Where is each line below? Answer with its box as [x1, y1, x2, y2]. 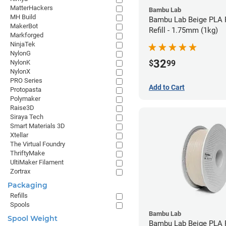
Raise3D [10, 104, 34, 111]
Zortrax [10, 167, 30, 175]
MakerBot [10, 22, 38, 30]
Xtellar [10, 131, 28, 139]
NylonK [10, 59, 30, 66]
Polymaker [10, 95, 40, 102]
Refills [10, 192, 28, 199]
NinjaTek [10, 40, 35, 48]
